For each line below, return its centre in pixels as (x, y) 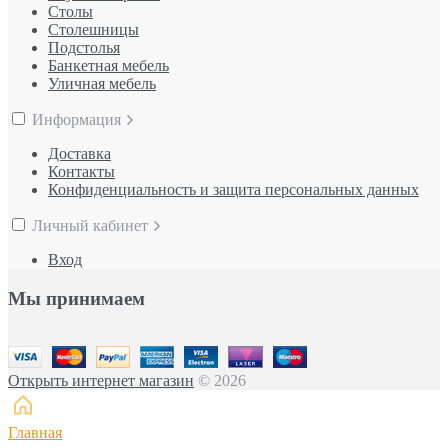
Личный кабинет (92, 225)
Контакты (81, 171)
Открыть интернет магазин (101, 381)
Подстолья (84, 47)
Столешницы (93, 29)
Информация (78, 119)
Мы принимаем (76, 298)
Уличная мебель (102, 83)
